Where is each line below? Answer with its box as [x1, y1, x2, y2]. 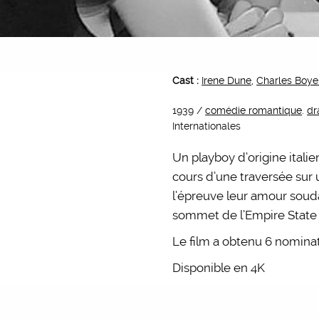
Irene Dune [202, 75, 252, 86]
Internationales [172, 120, 241, 132]
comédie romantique [205, 105, 303, 116]
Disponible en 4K [172, 261, 266, 275]
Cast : [172, 75, 202, 86]
